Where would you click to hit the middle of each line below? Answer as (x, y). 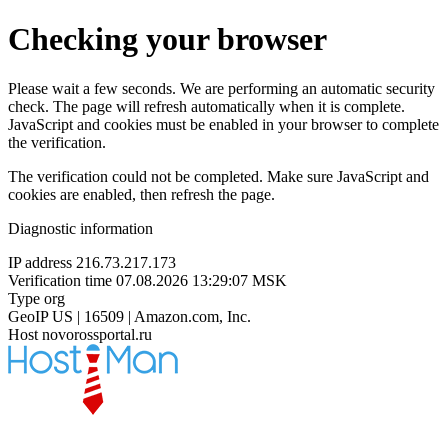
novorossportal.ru (97, 334)
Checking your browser (167, 39)
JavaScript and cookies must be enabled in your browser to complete (223, 124)
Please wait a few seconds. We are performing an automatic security (221, 88)
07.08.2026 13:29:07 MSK (201, 280)
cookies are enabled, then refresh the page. (141, 194)
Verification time (60, 280)
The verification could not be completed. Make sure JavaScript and (218, 176)
